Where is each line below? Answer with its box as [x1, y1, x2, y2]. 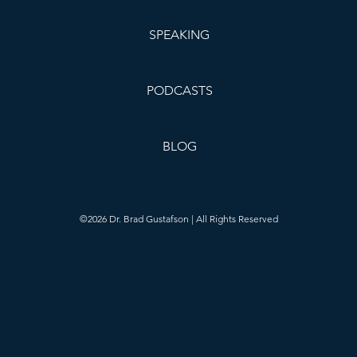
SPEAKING [149, 27, 210, 42]
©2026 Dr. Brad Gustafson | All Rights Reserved [79, 213, 278, 225]
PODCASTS [146, 83, 213, 98]
